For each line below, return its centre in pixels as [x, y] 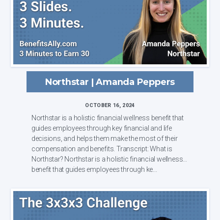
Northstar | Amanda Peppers [110, 82]
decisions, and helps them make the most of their [104, 138]
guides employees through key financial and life [101, 128]
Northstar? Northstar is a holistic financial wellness [48, 159]
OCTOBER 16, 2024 [110, 105]
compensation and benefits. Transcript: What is [74, 149]
